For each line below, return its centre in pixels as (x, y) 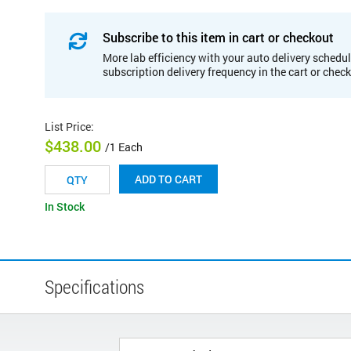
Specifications (94, 287)
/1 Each (124, 147)
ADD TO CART (168, 179)
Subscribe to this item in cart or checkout (218, 37)
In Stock (65, 207)
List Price (68, 126)
